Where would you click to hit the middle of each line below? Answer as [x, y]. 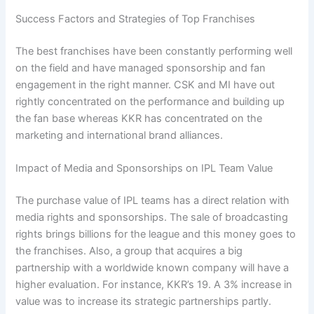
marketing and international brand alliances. [120, 135]
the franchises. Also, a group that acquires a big [129, 251]
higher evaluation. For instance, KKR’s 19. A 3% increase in [154, 284]
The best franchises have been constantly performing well [154, 51]
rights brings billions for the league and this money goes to [156, 234]
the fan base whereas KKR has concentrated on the [139, 118]
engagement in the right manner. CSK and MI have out [145, 84]
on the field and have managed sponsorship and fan [141, 68]
